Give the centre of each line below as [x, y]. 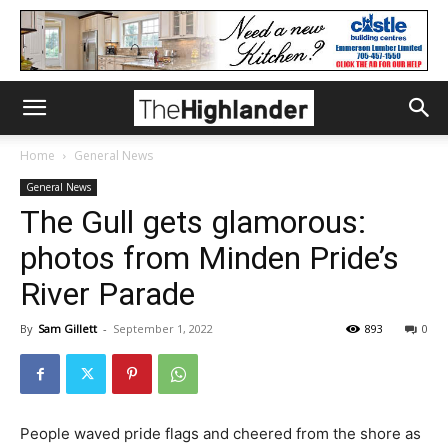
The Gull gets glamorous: [193, 222]
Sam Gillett [67, 328]
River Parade [107, 294]
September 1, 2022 [163, 328]
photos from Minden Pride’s [209, 258]
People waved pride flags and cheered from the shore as [220, 433]
